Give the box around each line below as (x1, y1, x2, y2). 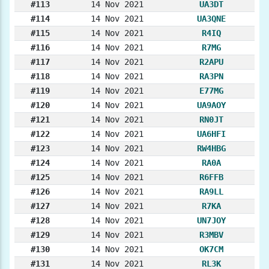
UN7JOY (197, 216, 226, 226)
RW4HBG (197, 144, 226, 154)
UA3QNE (197, 14, 226, 24)
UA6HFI (197, 129, 226, 139)
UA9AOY (197, 100, 226, 110)
